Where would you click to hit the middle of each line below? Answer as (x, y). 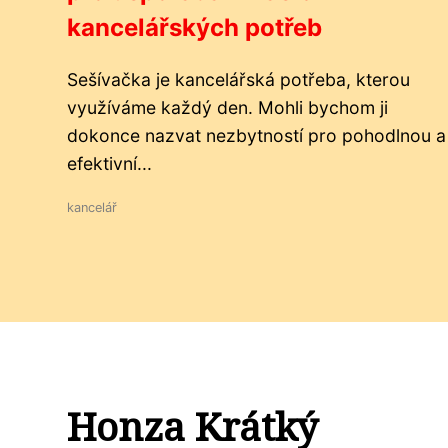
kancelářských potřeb (194, 27)
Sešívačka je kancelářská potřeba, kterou (238, 79)
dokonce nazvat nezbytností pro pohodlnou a (256, 135)
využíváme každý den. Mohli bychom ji (227, 107)
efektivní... (109, 163)
